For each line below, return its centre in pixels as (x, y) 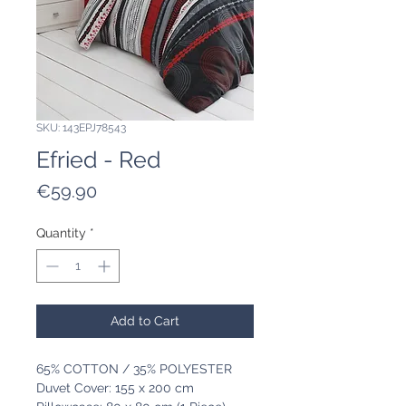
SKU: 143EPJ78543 (81, 128)
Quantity (61, 233)
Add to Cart (145, 321)
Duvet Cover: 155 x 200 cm (115, 388)
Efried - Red (99, 160)
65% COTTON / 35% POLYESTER (134, 369)
